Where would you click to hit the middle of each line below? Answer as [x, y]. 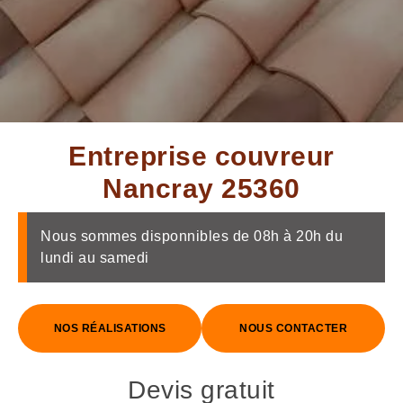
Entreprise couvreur [201, 156]
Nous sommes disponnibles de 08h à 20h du [192, 236]
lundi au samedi [95, 258]
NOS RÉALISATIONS [110, 328]
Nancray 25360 [201, 188]
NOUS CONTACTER [293, 328]
